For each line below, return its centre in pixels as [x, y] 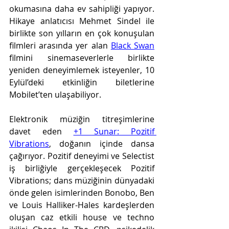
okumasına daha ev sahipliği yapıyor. [82, 9]
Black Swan [133, 45]
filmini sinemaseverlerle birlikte [82, 58]
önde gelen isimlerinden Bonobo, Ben [82, 193]
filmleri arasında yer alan [60, 45]
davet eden [41, 131]
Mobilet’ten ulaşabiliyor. [55, 95]
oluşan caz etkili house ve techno [82, 217]
